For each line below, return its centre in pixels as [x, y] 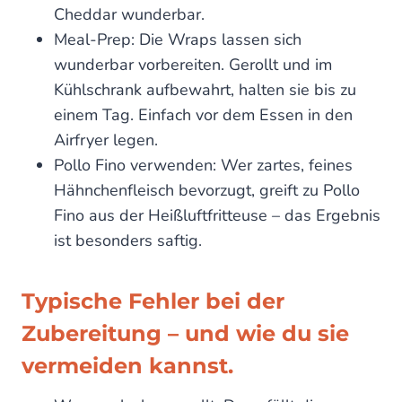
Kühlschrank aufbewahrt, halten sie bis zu [205, 90]
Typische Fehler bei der [153, 301]
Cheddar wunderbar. [129, 15]
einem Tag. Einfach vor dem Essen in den [203, 115]
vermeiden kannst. [127, 366]
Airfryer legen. [106, 140]
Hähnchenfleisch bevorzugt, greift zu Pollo [207, 191]
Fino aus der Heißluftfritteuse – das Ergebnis [217, 216]
